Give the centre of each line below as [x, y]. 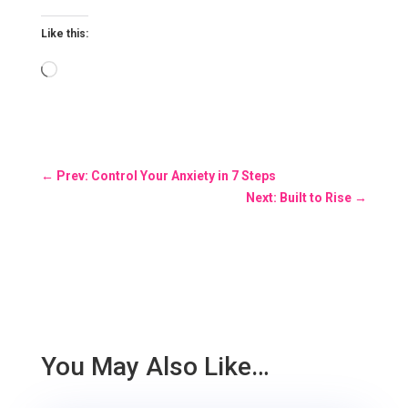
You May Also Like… [155, 366]
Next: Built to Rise [299, 197]
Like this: [64, 33]
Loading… [86, 71]
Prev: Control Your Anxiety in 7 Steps [166, 175]
